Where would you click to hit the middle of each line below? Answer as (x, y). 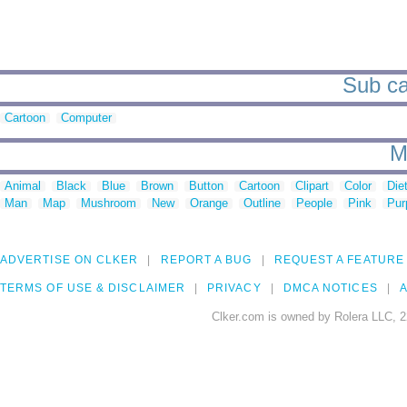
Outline (262, 203)
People (314, 203)
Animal (23, 186)
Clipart (312, 186)
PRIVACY (234, 288)
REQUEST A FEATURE (339, 260)
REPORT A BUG (206, 260)
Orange (209, 203)
